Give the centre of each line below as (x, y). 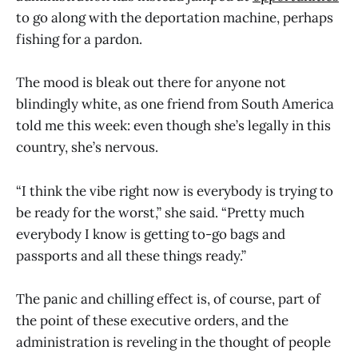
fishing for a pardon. (79, 40)
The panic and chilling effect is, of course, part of (168, 298)
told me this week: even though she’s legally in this (173, 126)
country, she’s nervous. (87, 147)
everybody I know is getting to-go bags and (151, 234)
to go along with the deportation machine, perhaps (175, 18)
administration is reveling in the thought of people (173, 342)
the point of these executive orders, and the (152, 320)
